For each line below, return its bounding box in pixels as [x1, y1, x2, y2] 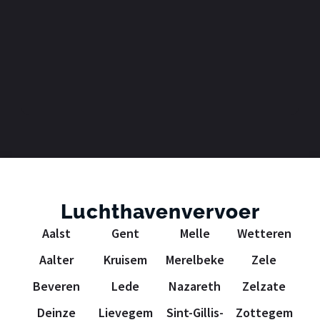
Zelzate [242, 277, 286, 294]
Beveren [32, 277, 80, 294]
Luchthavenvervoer [60, 199, 260, 224]
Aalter [39, 251, 74, 268]
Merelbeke [165, 251, 224, 268]
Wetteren [236, 224, 291, 241]
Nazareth [169, 277, 221, 294]
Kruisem [104, 251, 147, 268]
